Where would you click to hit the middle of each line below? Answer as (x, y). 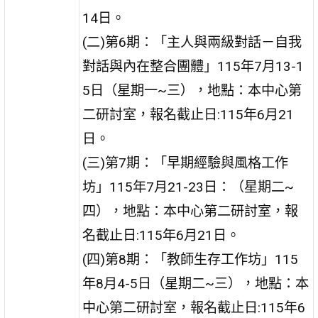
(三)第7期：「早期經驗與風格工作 (186, 163)
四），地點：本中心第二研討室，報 (191, 211)
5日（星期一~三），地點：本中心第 (192, 90)
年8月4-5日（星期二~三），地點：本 (196, 283)
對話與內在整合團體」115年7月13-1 (193, 66)
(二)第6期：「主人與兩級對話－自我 (192, 42)
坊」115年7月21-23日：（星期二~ (188, 187)
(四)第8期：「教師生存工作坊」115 (191, 259)
